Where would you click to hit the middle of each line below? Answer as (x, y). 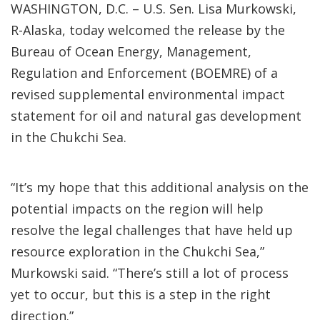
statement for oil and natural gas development (156, 116)
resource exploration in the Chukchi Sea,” (137, 251)
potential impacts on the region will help (137, 209)
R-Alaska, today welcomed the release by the (148, 30)
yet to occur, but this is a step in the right (141, 294)
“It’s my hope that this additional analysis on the (160, 187)
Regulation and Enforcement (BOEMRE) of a (144, 73)
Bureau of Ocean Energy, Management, (131, 51)
